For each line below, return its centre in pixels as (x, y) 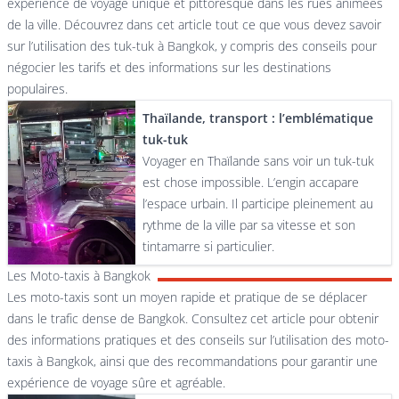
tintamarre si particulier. (209, 246)
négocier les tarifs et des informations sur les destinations (169, 67)
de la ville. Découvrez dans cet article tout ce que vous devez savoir (194, 24)
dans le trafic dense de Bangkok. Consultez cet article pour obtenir (193, 318)
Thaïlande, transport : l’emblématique (258, 118)
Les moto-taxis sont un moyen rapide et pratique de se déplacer (187, 297)
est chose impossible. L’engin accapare (251, 182)
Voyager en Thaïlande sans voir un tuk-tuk (259, 161)
